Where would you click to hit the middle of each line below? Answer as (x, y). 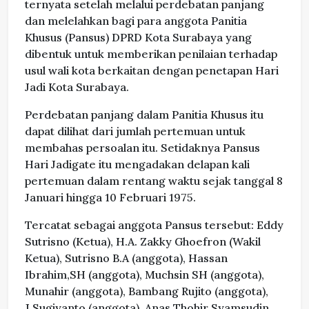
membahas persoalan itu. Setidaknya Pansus (142, 148)
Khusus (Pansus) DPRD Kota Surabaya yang (138, 38)
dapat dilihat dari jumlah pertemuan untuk (135, 131)
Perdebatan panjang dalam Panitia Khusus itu (144, 115)
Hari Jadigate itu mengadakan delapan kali (137, 165)
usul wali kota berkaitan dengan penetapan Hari (152, 71)
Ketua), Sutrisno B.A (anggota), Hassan (126, 258)
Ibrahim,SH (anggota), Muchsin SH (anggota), (144, 275)
